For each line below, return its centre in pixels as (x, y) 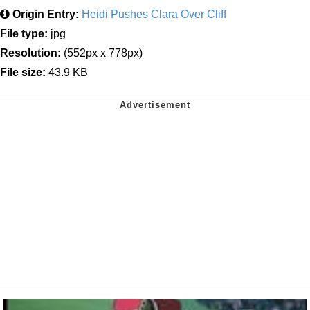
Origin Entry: (46, 14)
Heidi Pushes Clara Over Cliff (154, 14)
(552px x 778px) (102, 53)
